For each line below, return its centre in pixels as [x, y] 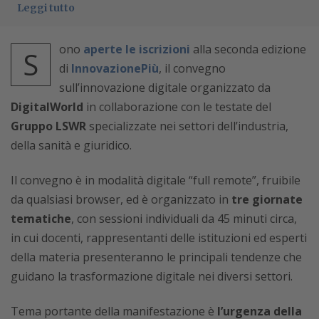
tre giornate [267, 199]
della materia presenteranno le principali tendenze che [156, 257]
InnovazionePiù [115, 68]
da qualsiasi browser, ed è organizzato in [121, 199]
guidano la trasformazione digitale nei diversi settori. [152, 276]
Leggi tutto [46, 8]
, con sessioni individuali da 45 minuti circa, [184, 219]
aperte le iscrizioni [137, 49]
